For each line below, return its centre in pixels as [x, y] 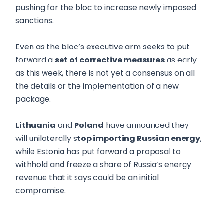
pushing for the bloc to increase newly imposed [106, 7]
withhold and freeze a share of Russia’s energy [103, 164]
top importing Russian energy [139, 138]
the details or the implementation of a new [97, 86]
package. [34, 99]
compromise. [42, 190]
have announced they [146, 125]
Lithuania [36, 125]
